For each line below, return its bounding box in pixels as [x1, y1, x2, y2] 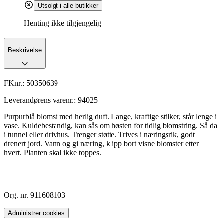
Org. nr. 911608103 [4, 190, 65, 199]
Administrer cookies [8, 209, 65, 217]
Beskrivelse [8, 46, 42, 54]
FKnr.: [4, 78, 26, 87]
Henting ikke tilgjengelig [24, 19, 101, 28]
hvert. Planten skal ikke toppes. [4, 148, 101, 157]
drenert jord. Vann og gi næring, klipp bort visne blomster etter [4, 139, 199, 148]
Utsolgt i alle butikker [38, 2, 98, 10]
